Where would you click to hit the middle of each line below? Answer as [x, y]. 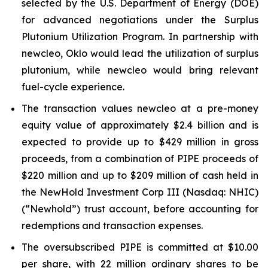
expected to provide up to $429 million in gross [140, 142]
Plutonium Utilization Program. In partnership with [140, 36]
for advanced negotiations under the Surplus [140, 20]
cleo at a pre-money [207, 108]
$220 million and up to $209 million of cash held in [140, 175]
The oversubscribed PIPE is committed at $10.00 [140, 247]
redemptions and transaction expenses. [112, 226]
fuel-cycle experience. [73, 87]
